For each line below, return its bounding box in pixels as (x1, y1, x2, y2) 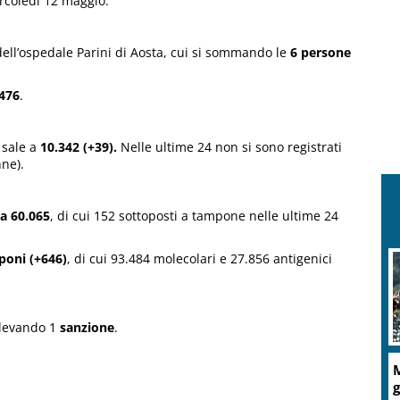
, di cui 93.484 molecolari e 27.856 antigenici (67, 250, 332, 268)
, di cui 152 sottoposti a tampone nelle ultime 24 (50, 207, 338, 225)
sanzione (56, 319, 114, 337)
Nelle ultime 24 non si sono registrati (121, 138, 342, 156)
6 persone (287, 44, 351, 62)
